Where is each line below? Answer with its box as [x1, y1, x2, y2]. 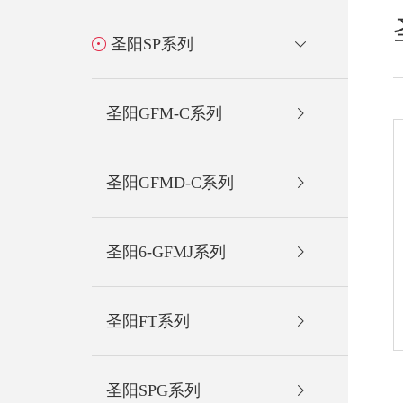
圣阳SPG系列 [106, 381, 201, 399]
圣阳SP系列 [111, 34, 193, 53]
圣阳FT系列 [106, 311, 190, 330]
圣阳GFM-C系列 [106, 103, 222, 122]
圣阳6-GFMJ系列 [106, 242, 226, 261]
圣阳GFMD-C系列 [106, 173, 234, 192]
